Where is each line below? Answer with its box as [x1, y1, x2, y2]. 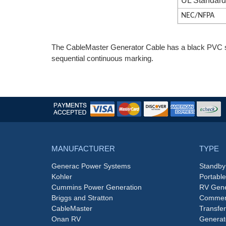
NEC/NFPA [181, 11, 215, 20]
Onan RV [51, 215, 81, 223]
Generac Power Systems [51, 162, 131, 171]
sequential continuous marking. [51, 54, 153, 63]
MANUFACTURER [51, 144, 115, 153]
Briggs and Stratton [51, 194, 113, 202]
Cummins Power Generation [51, 183, 142, 192]
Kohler [51, 173, 72, 181]
